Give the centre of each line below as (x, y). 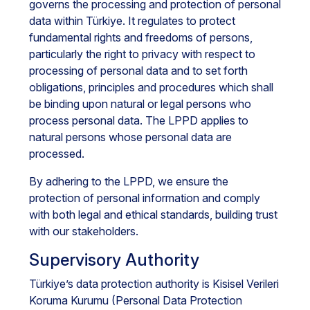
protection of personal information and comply (145, 198)
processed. (57, 154)
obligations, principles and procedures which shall (151, 87)
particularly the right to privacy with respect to (142, 54)
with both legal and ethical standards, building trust (153, 215)
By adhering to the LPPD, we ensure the (129, 181)
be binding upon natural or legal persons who (140, 104)
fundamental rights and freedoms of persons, (141, 37)
